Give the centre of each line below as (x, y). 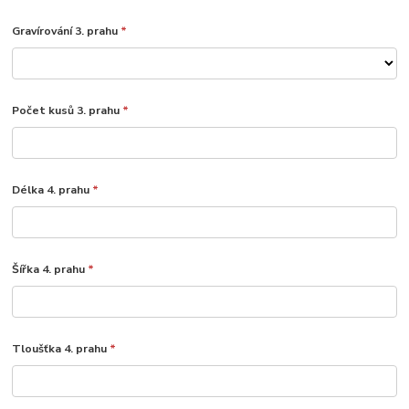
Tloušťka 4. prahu (61, 349)
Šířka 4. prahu (50, 270)
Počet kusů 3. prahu (68, 111)
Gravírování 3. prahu (67, 31)
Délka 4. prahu (52, 190)
